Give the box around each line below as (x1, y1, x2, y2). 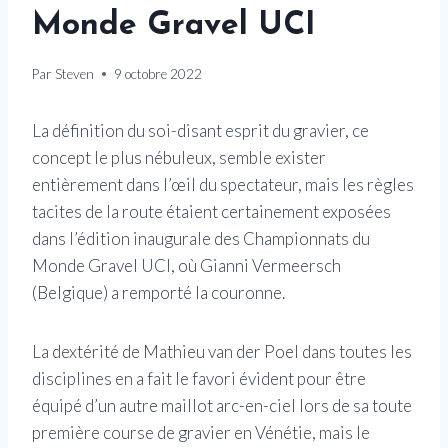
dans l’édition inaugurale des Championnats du (32, 227, 370, 249)
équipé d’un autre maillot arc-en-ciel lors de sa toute (32, 394, 412, 416)
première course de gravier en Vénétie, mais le (32, 421, 370, 443)
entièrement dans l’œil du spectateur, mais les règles (32, 173, 414, 195)
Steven (55, 65, 95, 82)
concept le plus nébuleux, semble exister (32, 146, 326, 168)
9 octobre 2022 (114, 65, 203, 82)
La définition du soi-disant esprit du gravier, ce (32, 119, 369, 141)
